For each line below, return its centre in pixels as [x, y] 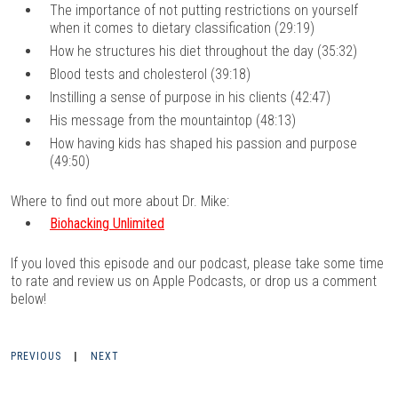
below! [28, 299]
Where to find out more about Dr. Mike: [120, 202]
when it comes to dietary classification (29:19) [182, 28]
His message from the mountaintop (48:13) [173, 121]
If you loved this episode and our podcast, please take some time [197, 264]
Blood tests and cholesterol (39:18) [150, 75]
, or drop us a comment [310, 282]
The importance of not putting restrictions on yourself [204, 11]
